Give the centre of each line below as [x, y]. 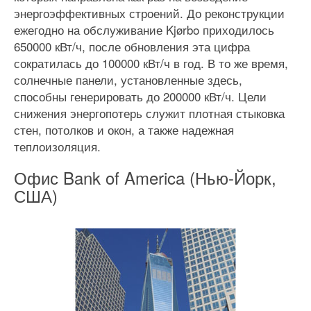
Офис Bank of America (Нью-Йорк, [145, 177]
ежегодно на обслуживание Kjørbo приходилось [144, 30]
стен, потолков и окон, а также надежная [124, 129]
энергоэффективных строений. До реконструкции [149, 13]
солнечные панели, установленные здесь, [128, 79]
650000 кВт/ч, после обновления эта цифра [132, 46]
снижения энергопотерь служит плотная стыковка [149, 113]
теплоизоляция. [57, 146]
